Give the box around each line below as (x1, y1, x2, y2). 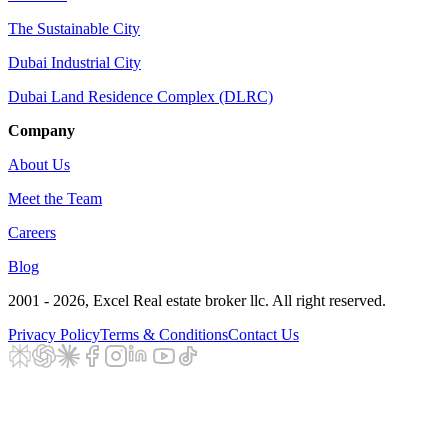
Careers (8, 223, 56, 241)
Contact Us (228, 325, 299, 343)
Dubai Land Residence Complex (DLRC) (8, 87, 273, 105)
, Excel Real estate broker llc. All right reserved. (85, 291, 386, 309)
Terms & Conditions (100, 325, 228, 343)
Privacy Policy (8, 325, 100, 343)
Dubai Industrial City (8, 53, 141, 71)
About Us (8, 155, 70, 173)
